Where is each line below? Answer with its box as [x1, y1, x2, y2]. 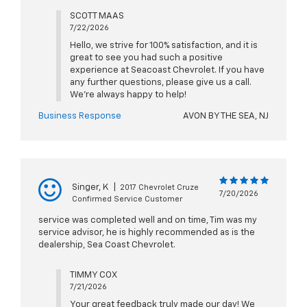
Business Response [38, 112, 121, 121]
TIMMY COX [69, 271, 117, 280]
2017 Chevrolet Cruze [120, 184, 199, 192]
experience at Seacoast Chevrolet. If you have [69, 66, 265, 75]
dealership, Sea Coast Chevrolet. [38, 241, 175, 250]
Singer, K [72, 183, 108, 193]
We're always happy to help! [69, 90, 186, 100]
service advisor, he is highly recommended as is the [38, 228, 255, 238]
